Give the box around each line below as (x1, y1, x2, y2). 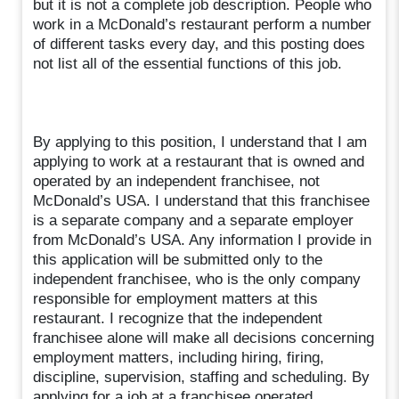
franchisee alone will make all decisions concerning (33, 329, 375, 346)
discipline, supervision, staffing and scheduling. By (33, 368, 370, 386)
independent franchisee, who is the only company (33, 270, 362, 288)
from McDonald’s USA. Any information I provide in (33, 231, 372, 248)
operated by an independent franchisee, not (33, 172, 321, 190)
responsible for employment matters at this (33, 289, 319, 307)
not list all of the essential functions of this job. (33, 54, 343, 72)
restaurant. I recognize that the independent (33, 309, 323, 327)
